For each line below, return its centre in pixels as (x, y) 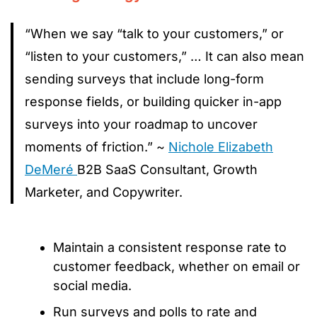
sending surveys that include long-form (144, 79)
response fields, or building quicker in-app (153, 101)
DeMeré (51, 169)
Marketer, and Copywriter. (104, 192)
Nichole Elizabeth (221, 146)
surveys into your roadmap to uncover (141, 124)
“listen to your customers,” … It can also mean (165, 56)
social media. (92, 285)
